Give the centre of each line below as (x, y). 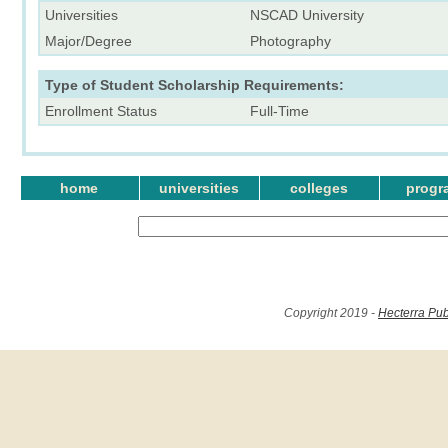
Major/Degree (88, 40)
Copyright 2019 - (331, 313)
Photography (290, 40)
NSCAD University (307, 14)
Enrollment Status (101, 110)
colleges (319, 188)
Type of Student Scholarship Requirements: (194, 84)
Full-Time (279, 110)
